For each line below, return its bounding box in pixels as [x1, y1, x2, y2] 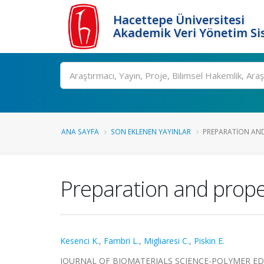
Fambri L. [104, 235, 139, 246]
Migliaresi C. [144, 235, 189, 246]
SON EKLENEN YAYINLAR [111, 127, 191, 136]
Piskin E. [194, 235, 225, 246]
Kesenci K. [60, 235, 99, 246]
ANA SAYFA [61, 127, 99, 136]
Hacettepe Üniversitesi [113, 12, 245, 28]
